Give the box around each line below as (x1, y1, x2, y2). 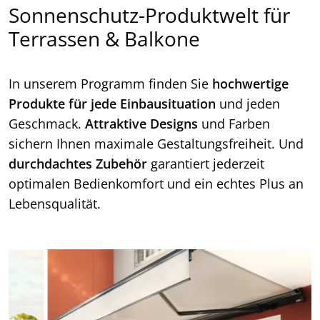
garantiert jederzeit (147, 155, 264, 173)
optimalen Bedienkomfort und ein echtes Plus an (9, 175, 304, 193)
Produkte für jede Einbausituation (9, 95, 216, 113)
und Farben (198, 115, 270, 133)
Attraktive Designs (85, 115, 198, 133)
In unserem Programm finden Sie (9, 75, 212, 93)
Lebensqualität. (9, 195, 101, 213)
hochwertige (212, 75, 289, 93)
